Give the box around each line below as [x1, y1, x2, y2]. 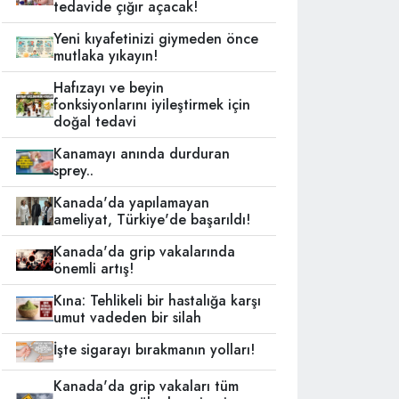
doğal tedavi [53, 111, 137, 132]
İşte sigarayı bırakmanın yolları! [53, 339, 256, 360]
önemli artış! [53, 258, 134, 279]
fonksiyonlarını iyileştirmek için [53, 94, 251, 115]
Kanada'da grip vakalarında [53, 241, 236, 262]
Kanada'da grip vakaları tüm [53, 376, 240, 397]
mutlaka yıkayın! [53, 45, 159, 66]
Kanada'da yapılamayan [53, 192, 210, 213]
